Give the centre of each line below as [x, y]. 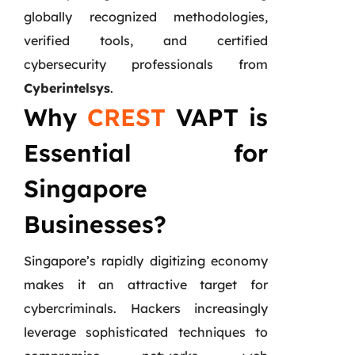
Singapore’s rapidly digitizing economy [146, 260]
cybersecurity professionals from [146, 64]
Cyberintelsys [67, 88]
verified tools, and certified [146, 40]
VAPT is [217, 117]
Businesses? [95, 224]
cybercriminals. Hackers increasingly [146, 308]
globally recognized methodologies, [146, 16]
